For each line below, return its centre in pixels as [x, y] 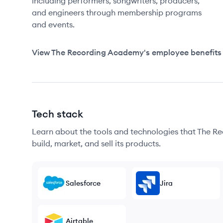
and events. [53, 24]
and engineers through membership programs [117, 12]
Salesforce [83, 183]
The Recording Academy [98, 52]
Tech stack [57, 114]
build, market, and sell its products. [96, 143]
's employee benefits [183, 52]
